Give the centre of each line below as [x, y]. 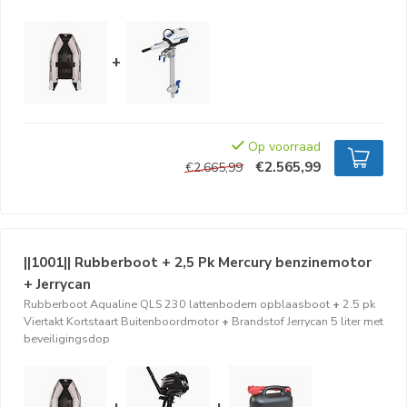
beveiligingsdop [67, 338]
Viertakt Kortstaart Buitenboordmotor [121, 321]
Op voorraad [283, 147]
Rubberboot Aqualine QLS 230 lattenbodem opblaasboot [177, 304]
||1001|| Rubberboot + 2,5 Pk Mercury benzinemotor [198, 262]
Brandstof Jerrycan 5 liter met [308, 321]
